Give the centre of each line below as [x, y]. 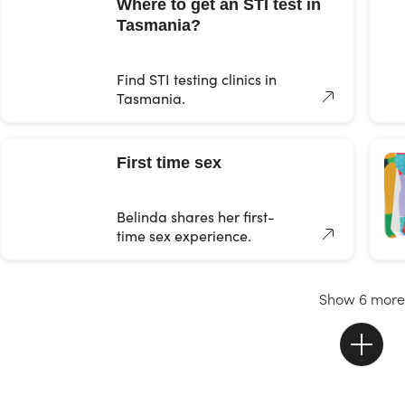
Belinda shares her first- [196, 217]
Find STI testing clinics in [197, 79]
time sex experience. [184, 235]
